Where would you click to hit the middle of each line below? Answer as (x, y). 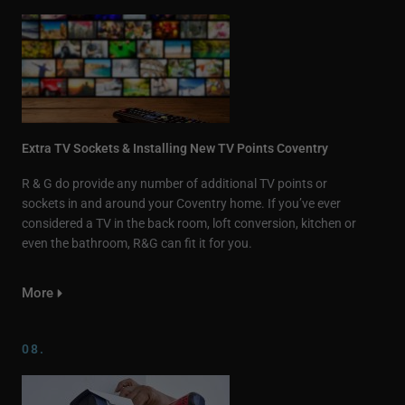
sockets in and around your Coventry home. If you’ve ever (181, 203)
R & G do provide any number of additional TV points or (174, 183)
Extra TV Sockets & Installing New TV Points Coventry (175, 148)
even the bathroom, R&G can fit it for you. (137, 243)
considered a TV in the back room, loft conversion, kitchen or (189, 223)
